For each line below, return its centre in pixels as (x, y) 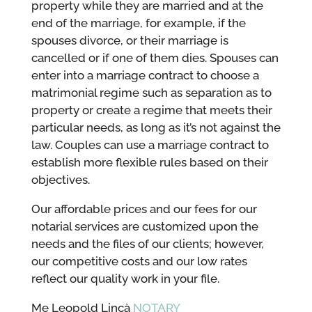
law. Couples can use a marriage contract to (150, 145)
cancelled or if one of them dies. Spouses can (155, 57)
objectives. (60, 179)
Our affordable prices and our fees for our (144, 209)
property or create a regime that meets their (151, 110)
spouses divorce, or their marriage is (130, 40)
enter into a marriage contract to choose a (145, 75)
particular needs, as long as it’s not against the (156, 127)
